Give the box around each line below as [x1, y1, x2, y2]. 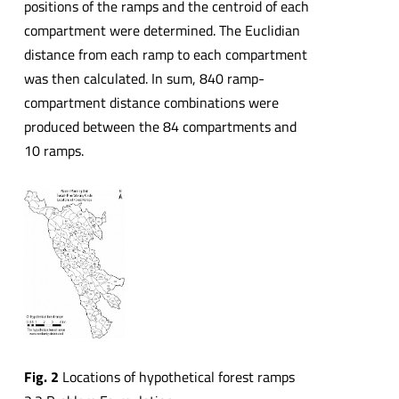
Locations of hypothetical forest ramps [58, 366, 295, 388]
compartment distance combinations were [23, 91, 279, 113]
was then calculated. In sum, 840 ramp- [23, 67, 265, 89]
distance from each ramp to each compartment [23, 43, 307, 65]
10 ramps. [23, 139, 84, 161]
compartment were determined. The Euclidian [23, 19, 300, 41]
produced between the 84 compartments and [23, 115, 297, 137]
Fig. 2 [23, 366, 59, 388]
